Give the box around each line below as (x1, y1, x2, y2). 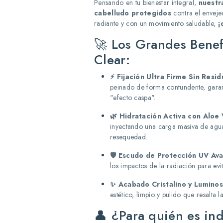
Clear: (94, 50, 130, 69)
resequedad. (110, 132, 148, 142)
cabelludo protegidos (94, 8, 172, 18)
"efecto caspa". (110, 93, 156, 103)
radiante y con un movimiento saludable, (94, 18, 219, 28)
